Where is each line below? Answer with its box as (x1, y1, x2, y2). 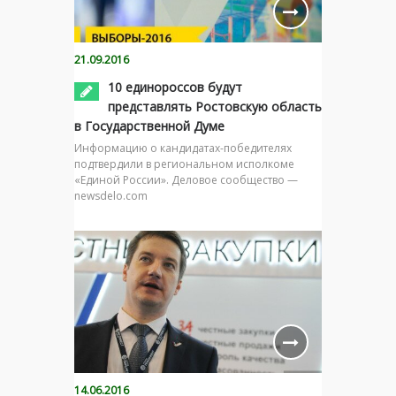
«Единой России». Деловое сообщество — (74, 172, 298, 188)
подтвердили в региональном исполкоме (74, 156, 294, 172)
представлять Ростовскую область (108, 98, 322, 116)
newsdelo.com (74, 188, 148, 204)
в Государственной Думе (74, 118, 225, 135)
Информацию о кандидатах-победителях (74, 141, 292, 156)
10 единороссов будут (108, 79, 242, 96)
